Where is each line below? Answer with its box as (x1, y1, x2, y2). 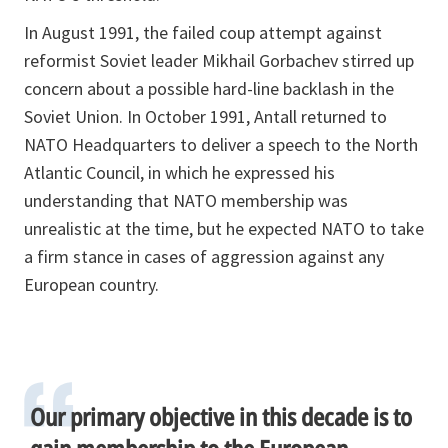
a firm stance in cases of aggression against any (24, 244, 384, 268)
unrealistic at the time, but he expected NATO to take (24, 216, 424, 240)
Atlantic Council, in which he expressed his (24, 160, 335, 184)
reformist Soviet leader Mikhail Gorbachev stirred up (24, 48, 414, 72)
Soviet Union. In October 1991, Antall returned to (24, 104, 387, 128)
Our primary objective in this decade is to (30, 399, 412, 433)
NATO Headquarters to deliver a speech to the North (24, 132, 418, 156)
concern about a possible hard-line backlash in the (24, 76, 394, 100)
